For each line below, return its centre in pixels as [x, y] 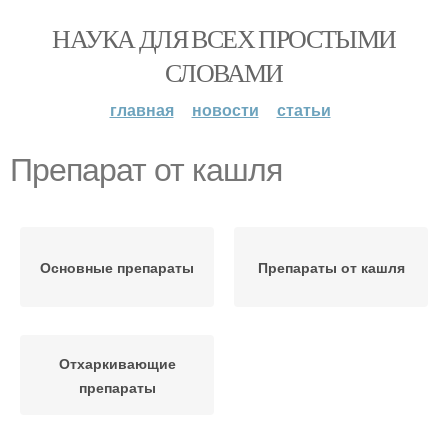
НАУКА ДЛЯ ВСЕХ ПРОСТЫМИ [224, 38]
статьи [303, 109]
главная [141, 109]
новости [225, 109]
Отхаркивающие [117, 363]
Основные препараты [117, 267]
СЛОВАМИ [224, 72]
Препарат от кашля [146, 170]
